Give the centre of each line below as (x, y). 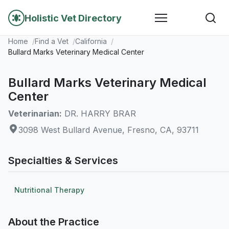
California (91, 41)
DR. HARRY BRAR (99, 113)
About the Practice (54, 222)
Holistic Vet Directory (73, 18)
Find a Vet (52, 41)
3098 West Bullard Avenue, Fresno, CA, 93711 (109, 130)
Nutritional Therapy (49, 190)
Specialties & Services (63, 161)
